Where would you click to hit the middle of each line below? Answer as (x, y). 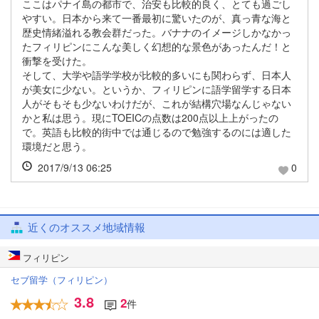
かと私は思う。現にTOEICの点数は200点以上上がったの (150, 118)
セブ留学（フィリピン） (62, 280)
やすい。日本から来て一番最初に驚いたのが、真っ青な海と (157, 18)
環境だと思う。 (57, 146)
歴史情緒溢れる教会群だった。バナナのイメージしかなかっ (157, 32)
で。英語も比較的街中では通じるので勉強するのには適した (157, 132)
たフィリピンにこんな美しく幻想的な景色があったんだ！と (157, 47)
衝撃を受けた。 (57, 61)
